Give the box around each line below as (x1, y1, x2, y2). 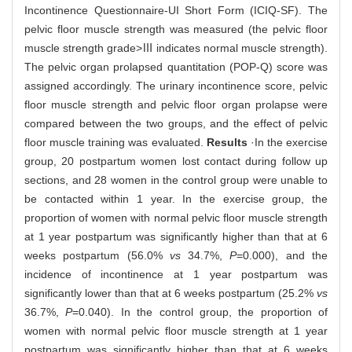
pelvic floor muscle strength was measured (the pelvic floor (24, 22, 328, 35)
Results (206, 135, 247, 148)
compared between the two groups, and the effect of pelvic (24, 116, 328, 130)
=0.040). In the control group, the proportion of (72, 305, 328, 318)
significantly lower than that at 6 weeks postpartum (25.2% (24, 286, 317, 299)
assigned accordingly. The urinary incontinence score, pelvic (24, 79, 328, 92)
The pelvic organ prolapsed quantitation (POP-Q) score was (24, 60, 328, 73)
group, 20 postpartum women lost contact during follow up (24, 154, 328, 167)
